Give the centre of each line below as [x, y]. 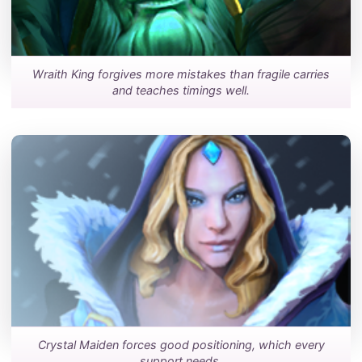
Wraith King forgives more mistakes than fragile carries [181, 74]
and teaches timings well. [181, 90]
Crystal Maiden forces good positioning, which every [181, 345]
